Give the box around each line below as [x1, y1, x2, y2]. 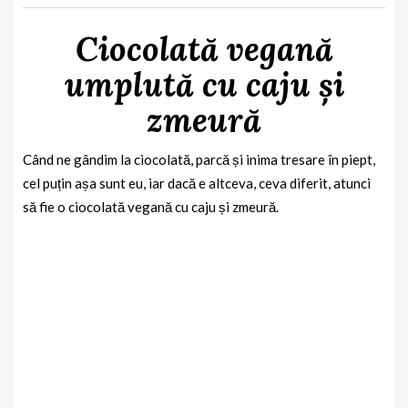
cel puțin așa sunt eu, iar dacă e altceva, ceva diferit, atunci [23, 174, 371, 191]
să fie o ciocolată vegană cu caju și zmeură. [23, 198, 279, 215]
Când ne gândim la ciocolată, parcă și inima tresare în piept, [23, 150, 375, 168]
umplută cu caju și [64, 63, 344, 106]
